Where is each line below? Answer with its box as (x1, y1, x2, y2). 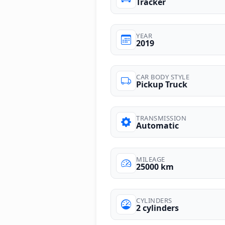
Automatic (136, 120, 179, 131)
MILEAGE (136, 154, 165, 164)
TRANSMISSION (136, 113, 186, 123)
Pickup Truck (136, 78, 187, 90)
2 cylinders (136, 202, 179, 213)
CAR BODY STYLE (136, 72, 189, 81)
